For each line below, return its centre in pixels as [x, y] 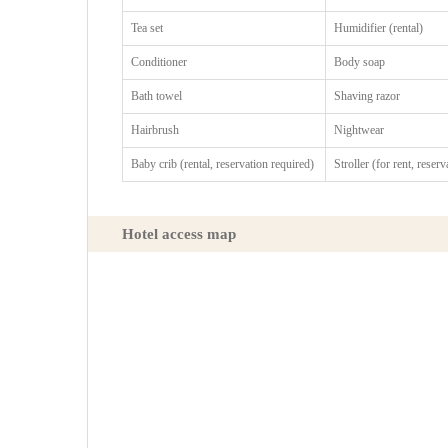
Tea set [147, 27]
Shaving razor [367, 95]
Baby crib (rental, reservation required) [223, 163]
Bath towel [157, 95]
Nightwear [359, 129]
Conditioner [159, 61]
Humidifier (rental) [379, 27]
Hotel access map [179, 234]
